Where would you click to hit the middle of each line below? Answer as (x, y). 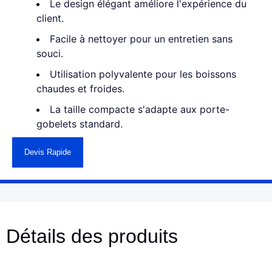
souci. (50, 53)
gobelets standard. (80, 124)
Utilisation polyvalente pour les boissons (143, 74)
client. (50, 18)
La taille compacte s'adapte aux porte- (140, 109)
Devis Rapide (48, 152)
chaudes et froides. (80, 89)
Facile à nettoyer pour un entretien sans (141, 39)
